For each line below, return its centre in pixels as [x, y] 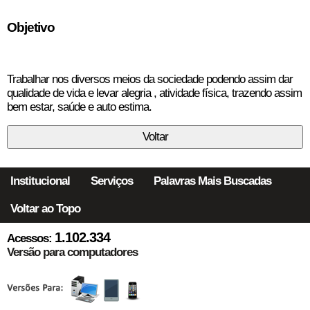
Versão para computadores [72, 253]
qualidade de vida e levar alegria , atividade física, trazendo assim [154, 93]
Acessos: [29, 239]
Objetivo [31, 27]
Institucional [40, 181]
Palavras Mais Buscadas [212, 181]
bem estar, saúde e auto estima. [79, 107]
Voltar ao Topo [45, 209]
